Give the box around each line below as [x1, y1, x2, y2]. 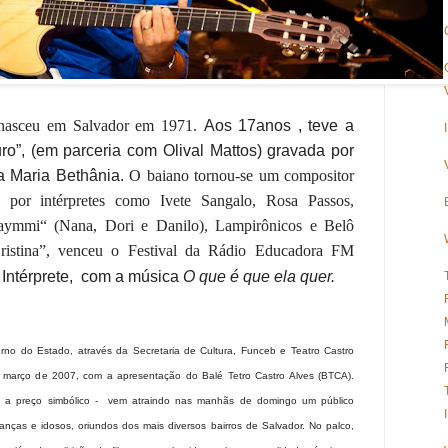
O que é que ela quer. [183, 268, 335, 286]
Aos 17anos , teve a [203, 117, 355, 135]
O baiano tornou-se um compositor [129, 167, 355, 185]
